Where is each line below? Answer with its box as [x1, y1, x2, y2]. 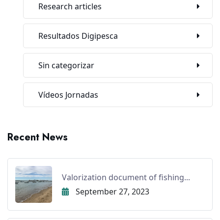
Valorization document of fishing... [62, 171, 190, 183]
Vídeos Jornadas [38, 89, 98, 101]
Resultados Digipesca [38, 30, 118, 42]
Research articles [38, 1, 102, 12]
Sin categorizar [38, 60, 94, 71]
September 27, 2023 [74, 186, 149, 197]
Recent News [7, 130, 68, 145]
